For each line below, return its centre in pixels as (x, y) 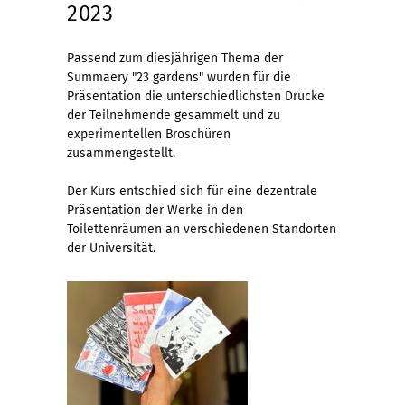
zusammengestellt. (121, 154)
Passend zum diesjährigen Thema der (175, 59)
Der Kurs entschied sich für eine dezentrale (192, 192)
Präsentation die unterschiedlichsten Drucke (196, 97)
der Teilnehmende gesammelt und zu (174, 116)
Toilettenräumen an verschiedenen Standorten (202, 230)
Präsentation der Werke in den (155, 211)
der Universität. (111, 249)
